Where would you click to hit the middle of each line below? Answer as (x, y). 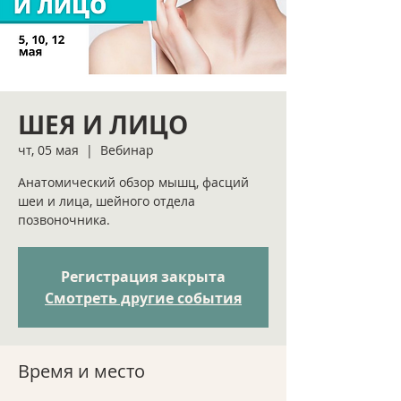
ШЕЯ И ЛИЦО (103, 125)
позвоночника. (64, 220)
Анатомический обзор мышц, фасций (133, 182)
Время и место (81, 371)
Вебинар (127, 150)
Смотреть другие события (143, 298)
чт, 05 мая (48, 150)
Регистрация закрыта (143, 277)
